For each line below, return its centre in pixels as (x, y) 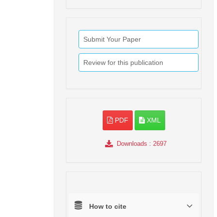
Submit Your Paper (112, 39)
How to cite (108, 207)
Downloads (132, 144)
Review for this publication (123, 63)
